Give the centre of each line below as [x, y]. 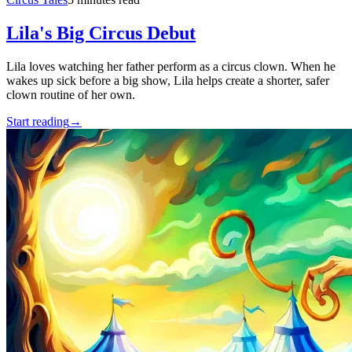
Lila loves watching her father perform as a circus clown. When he [171, 66]
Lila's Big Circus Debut [101, 33]
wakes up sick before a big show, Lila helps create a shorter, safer [168, 80]
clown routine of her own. [71, 94]
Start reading [38, 121]
